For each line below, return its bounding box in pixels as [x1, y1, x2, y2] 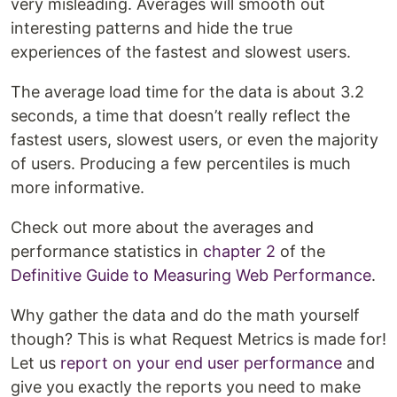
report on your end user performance [60, 353, 342, 372]
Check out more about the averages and [11, 217, 314, 237]
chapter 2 [203, 241, 276, 261]
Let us [11, 353, 60, 372]
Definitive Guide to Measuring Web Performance [11, 265, 371, 284]
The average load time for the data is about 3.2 [11, 82, 364, 101]
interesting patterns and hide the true [11, 18, 292, 37]
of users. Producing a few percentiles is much [11, 153, 351, 173]
